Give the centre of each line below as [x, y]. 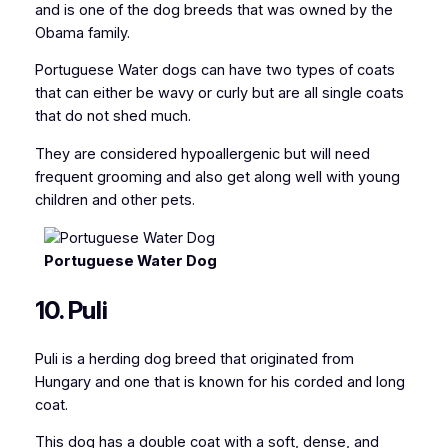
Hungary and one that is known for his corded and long [219, 381]
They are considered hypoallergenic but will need [202, 154]
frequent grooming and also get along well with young [217, 177]
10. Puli [71, 310]
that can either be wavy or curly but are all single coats [219, 93]
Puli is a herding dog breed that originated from [194, 358]
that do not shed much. [112, 116]
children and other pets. [114, 200]
